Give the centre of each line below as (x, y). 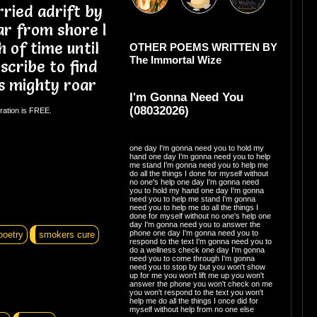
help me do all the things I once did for (194, 300)
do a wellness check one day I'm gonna (197, 249)
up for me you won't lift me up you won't (196, 275)
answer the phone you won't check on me (201, 283)
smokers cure (67, 234)
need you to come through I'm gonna (192, 258)
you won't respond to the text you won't (196, 292)
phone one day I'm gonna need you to (194, 232)
